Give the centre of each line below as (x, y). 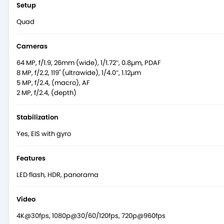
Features (31, 158)
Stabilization (37, 117)
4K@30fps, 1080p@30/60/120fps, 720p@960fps (91, 215)
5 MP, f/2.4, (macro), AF (53, 82)
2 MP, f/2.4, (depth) (46, 92)
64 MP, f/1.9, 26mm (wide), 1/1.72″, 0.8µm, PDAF (89, 62)
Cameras (32, 46)
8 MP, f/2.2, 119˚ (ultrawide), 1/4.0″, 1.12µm (79, 72)
